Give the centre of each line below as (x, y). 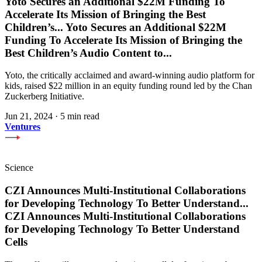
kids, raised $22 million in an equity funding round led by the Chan (128, 86)
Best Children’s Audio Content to (84, 53)
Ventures (23, 127)
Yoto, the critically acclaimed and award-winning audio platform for (130, 75)
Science (19, 168)
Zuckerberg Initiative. (44, 96)
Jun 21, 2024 (29, 116)
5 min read (80, 116)
